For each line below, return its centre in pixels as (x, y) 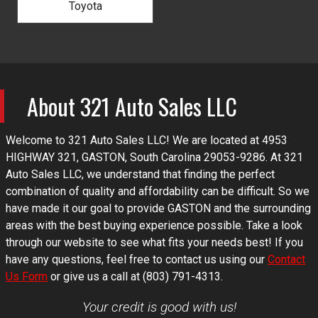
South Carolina (165, 157)
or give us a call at (95, 276)
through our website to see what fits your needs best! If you (154, 242)
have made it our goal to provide (87, 208)
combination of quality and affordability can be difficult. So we (158, 191)
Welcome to (37, 140)
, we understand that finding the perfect (178, 174)
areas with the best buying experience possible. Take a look (154, 225)
